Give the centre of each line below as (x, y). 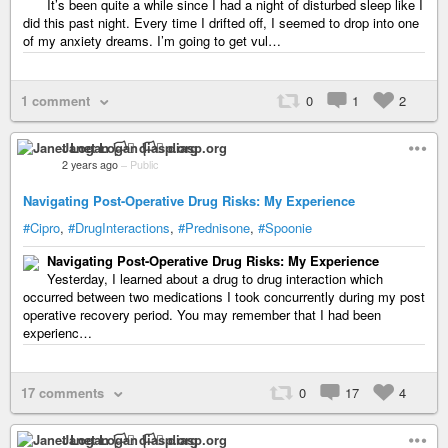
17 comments (62, 392)
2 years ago (90, 164)
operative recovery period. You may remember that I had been (202, 314)
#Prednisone (214, 227)
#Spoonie (285, 227)
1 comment (55, 100)
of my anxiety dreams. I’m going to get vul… (152, 40)
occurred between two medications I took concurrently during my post (224, 296)
